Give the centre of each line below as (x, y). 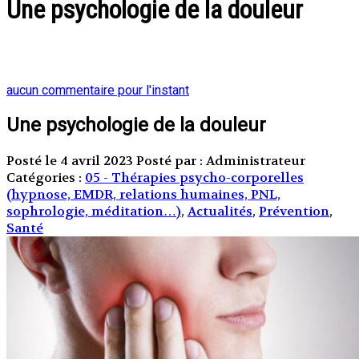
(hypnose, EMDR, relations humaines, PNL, (143, 194)
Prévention (294, 211)
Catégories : (46, 177)
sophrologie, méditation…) (94, 211)
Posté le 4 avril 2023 (71, 160)
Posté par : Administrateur (221, 160)
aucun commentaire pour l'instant (98, 90)
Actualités (220, 211)
